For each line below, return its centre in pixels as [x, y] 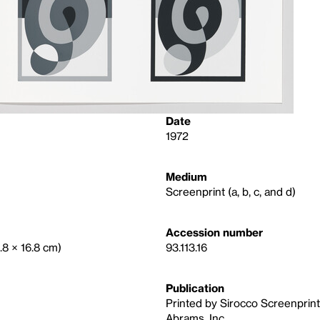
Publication [195, 288]
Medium [186, 176]
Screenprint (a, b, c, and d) [231, 191]
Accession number [214, 232]
